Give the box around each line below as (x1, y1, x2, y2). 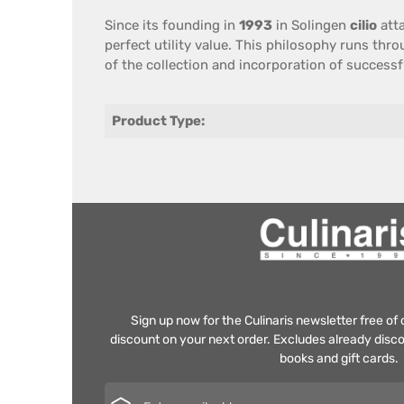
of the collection (105, 57, 208, 73)
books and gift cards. (280, 351, 399, 366)
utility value (154, 37, 228, 53)
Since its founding (105, 17, 224, 33)
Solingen (291, 17, 346, 33)
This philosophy (235, 37, 336, 53)
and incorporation (212, 57, 326, 73)
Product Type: (112, 113, 205, 129)
